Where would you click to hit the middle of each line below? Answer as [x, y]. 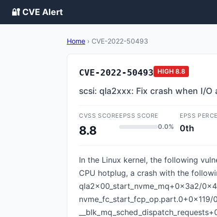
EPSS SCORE [139, 116]
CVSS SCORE [99, 116]
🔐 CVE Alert [37, 12]
